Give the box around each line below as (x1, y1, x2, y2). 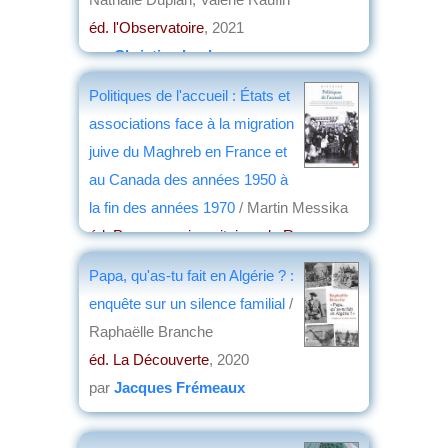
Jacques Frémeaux (114, 378, 245, 396)
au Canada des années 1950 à (89, 170, 288, 188)
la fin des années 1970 (89, 198, 235, 216)
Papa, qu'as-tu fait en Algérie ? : (89, 266, 294, 284)
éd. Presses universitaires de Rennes (89, 226, 334, 244)
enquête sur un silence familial (89, 294, 285, 312)
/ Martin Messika (235, 198, 348, 216)
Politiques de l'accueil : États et (89, 86, 290, 104)
